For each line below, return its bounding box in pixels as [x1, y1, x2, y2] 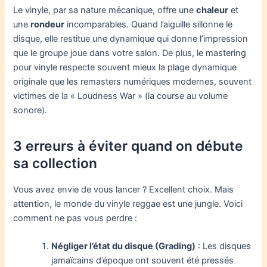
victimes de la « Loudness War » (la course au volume [13, 90, 228, 101]
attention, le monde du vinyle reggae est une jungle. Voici [13, 198, 243, 209]
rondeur [30, 18, 65, 30]
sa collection [13, 155, 98, 172]
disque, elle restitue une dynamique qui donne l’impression [13, 33, 249, 44]
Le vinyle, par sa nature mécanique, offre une [13, 4, 197, 15]
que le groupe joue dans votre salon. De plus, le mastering [13, 47, 247, 58]
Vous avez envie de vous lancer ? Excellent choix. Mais [13, 184, 234, 195]
